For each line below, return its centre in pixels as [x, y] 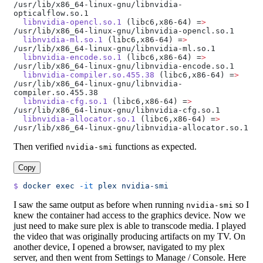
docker [35, 186]
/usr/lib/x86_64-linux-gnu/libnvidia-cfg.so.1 [117, 110]
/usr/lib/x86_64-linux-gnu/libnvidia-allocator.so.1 [131, 128]
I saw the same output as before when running [100, 205]
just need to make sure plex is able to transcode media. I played [130, 226]
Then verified [40, 147]
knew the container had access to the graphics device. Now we [129, 215]
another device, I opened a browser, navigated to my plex [119, 247]
